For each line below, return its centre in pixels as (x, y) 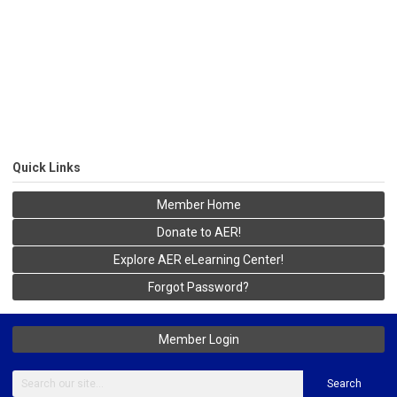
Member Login (198, 339)
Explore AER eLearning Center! (198, 260)
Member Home (198, 205)
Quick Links (47, 167)
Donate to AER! (198, 232)
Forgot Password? (198, 287)
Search (344, 384)
